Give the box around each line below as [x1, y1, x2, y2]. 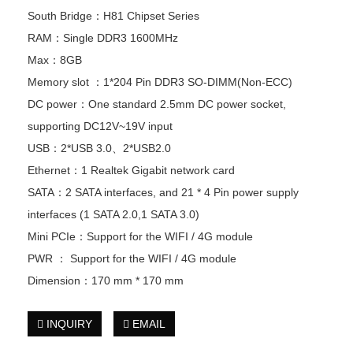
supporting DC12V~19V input [28, 120, 173, 132]
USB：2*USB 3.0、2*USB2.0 [28, 142, 171, 154]
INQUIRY [43, 318, 92, 330]
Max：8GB [28, 54, 82, 66]
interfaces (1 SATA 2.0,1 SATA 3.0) [28, 208, 199, 221]
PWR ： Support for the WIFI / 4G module [28, 252, 236, 265]
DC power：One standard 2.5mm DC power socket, [28, 98, 286, 110]
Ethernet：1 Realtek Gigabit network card [28, 164, 235, 176]
